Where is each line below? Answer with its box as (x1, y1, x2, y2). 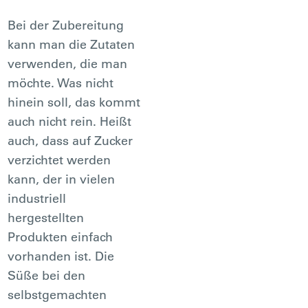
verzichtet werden (8, 151, 111, 168)
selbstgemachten (8, 286, 107, 302)
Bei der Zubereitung (8, 16, 124, 33)
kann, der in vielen (8, 170, 115, 187)
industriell (8, 190, 67, 206)
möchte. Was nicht (8, 74, 114, 91)
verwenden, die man (8, 55, 128, 71)
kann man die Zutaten (8, 36, 135, 52)
